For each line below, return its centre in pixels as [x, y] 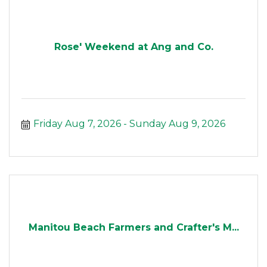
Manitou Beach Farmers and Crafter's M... [133, 227]
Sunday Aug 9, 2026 [177, 124]
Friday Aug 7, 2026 [77, 124]
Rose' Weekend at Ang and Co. [133, 46]
